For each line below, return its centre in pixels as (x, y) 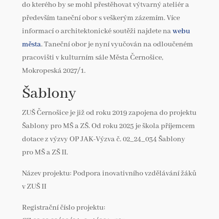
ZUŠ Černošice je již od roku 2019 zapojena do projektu (109, 113)
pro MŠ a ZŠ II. (45, 153)
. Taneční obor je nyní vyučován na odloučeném (117, 44)
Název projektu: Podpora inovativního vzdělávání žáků (109, 174)
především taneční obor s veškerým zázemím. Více (101, 18)
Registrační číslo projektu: (63, 208)
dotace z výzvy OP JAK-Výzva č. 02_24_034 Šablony (103, 139)
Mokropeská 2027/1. (54, 71)
